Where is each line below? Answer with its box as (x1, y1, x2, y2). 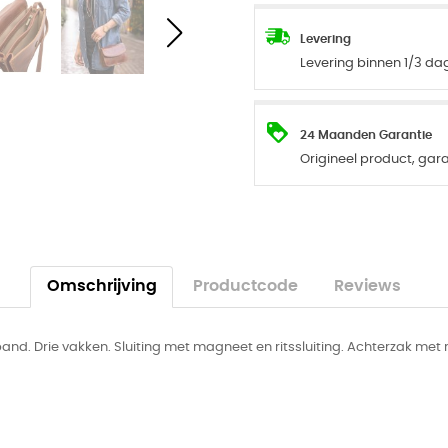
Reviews (334, 278, 402, 294)
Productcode (193, 278, 298, 294)
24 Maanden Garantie (300, 129, 432, 141)
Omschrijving (46, 278, 157, 294)
